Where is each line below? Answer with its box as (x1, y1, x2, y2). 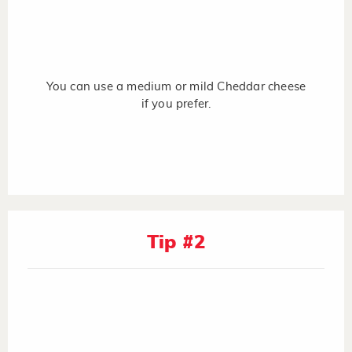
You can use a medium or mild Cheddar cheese (46, 80, 306, 93)
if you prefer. (141, 97, 211, 110)
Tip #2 (146, 233, 206, 252)
